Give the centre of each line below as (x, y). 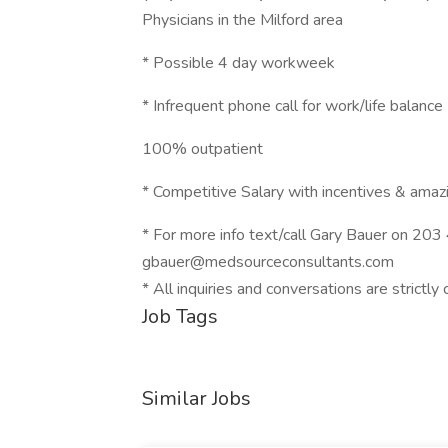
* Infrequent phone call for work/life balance (292, 106)
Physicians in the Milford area (242, 20)
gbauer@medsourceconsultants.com (268, 262)
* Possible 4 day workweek (238, 63)
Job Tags (180, 316)
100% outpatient (202, 149)
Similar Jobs (196, 398)
